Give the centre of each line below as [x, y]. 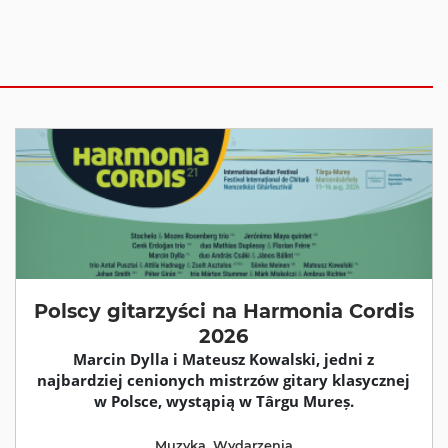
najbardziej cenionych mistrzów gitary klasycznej [224, 380]
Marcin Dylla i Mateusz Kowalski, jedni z [224, 359]
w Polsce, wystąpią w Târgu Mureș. [223, 401]
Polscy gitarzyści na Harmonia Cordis [223, 311]
